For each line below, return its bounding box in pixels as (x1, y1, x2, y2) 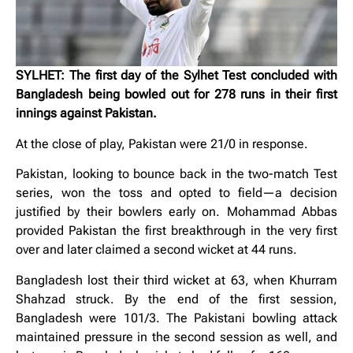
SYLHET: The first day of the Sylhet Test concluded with (16, 68, 337, 84)
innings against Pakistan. (16, 106, 157, 121)
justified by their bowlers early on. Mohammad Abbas (16, 204, 337, 220)
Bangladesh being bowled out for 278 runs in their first (16, 87, 337, 102)
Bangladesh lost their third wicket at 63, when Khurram (16, 272, 337, 288)
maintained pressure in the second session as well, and (16, 329, 337, 344)
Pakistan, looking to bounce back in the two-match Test (16, 166, 337, 182)
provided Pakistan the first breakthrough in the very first (16, 223, 337, 239)
